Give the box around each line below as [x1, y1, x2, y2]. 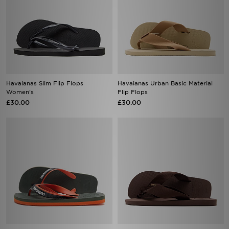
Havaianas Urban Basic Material [118, 80, 213, 87]
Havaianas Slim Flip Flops [6, 80, 83, 87]
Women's [6, 88, 34, 96]
